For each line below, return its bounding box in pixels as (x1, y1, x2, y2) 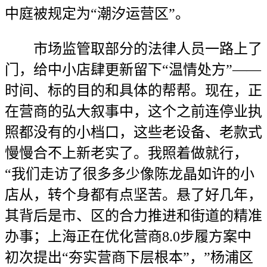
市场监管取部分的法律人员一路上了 (5, 41, 262, 57)
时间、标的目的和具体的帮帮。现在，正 (5, 83, 262, 98)
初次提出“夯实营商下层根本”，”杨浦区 (5, 250, 253, 265)
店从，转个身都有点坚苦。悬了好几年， (5, 187, 262, 203)
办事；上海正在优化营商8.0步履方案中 (5, 229, 252, 244)
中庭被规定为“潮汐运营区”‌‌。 (5, 6, 190, 21)
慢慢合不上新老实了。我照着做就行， (5, 145, 248, 161)
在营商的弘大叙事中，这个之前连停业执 (5, 104, 262, 119)
